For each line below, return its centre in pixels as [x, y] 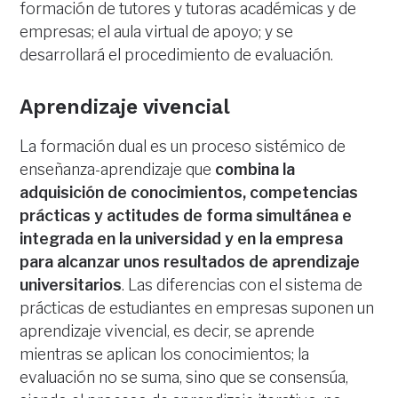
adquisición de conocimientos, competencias [189, 193]
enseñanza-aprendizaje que [118, 170]
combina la [255, 170]
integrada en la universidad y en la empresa [182, 239]
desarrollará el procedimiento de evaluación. [177, 55]
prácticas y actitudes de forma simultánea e [186, 216]
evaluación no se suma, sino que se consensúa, [184, 378]
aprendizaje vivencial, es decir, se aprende [167, 331]
